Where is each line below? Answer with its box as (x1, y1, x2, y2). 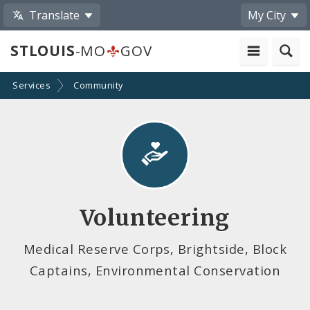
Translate (29, 7, 80, 23)
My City (248, 7, 286, 23)
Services (12, 79, 51, 92)
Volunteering (80, 203, 230, 232)
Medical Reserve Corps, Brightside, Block (23, 239, 287, 257)
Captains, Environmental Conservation (29, 261, 281, 279)
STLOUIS (10, 41, 75, 61)
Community (73, 79, 123, 92)
